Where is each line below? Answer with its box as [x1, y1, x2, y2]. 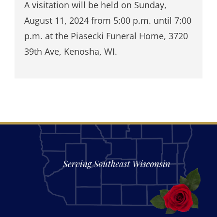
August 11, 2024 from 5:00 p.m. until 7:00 [24, 14, 191, 26]
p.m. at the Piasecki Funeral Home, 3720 [24, 30, 188, 42]
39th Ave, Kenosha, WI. [24, 45, 117, 57]
